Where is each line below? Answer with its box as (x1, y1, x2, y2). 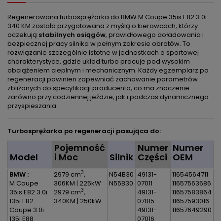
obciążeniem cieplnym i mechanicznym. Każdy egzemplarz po (7, 66, 209, 75)
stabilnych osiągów (38, 30, 106, 39)
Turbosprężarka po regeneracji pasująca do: (7, 126, 161, 136)
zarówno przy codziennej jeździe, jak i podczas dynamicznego (7, 92, 209, 102)
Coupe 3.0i (9, 205, 44, 215)
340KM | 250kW (54, 196, 102, 206)
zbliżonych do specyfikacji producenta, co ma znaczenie (7, 83, 189, 93)
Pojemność (54, 142, 105, 154)
